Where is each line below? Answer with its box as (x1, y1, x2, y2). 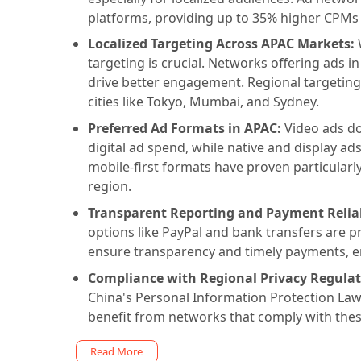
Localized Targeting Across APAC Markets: (87, 35, 355, 53)
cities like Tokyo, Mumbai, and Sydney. (87, 93, 319, 111)
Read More (90, 344, 143, 359)
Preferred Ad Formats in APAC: (87, 119, 284, 138)
